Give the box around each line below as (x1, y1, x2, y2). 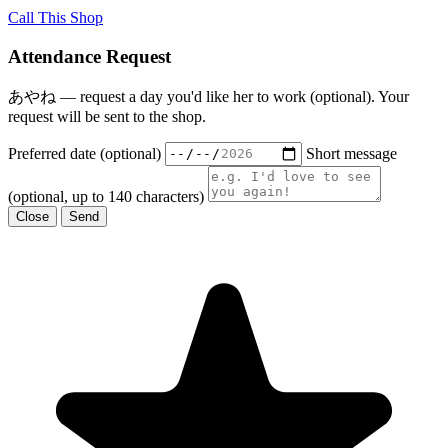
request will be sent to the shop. (8, 107, 206, 125)
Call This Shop (8, 9, 103, 27)
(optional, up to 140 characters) (8, 187, 204, 205)
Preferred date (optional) (8, 144, 161, 162)
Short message (306, 144, 397, 162)
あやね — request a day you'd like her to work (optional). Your (8, 87, 409, 105)
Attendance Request (8, 45, 171, 67)
